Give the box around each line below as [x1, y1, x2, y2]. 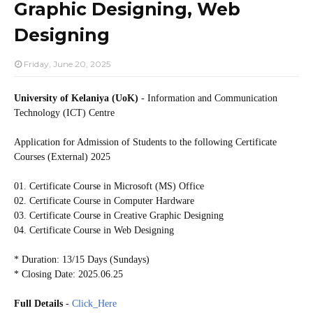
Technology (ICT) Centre [14, 107, 115, 118]
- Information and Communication [138, 92, 277, 103]
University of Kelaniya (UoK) [14, 92, 138, 103]
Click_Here [72, 298, 117, 309]
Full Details [14, 298, 63, 309]
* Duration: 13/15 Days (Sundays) [14, 254, 150, 265]
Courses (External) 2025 [14, 151, 110, 162]
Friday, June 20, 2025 [24, 58, 110, 69]
